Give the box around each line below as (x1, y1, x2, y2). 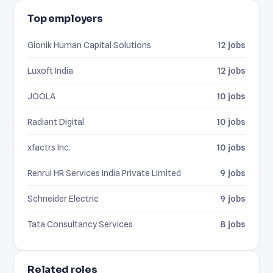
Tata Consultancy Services (27, 218, 133, 229)
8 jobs (219, 218, 246, 229)
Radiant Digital (27, 116, 85, 127)
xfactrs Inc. (27, 141, 71, 152)
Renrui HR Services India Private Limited (27, 167, 182, 178)
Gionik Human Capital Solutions (27, 39, 152, 50)
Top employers (27, 12, 103, 25)
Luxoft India (27, 65, 74, 76)
